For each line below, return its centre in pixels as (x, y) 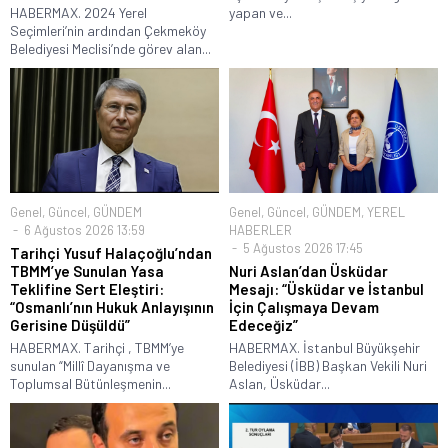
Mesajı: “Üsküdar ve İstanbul (326, 289)
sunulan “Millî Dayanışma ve (90, 366)
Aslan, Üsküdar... (279, 384)
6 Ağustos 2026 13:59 (83, 230)
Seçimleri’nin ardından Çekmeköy (108, 30)
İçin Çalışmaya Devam (304, 307)
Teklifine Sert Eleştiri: (87, 289)
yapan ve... (260, 12)
